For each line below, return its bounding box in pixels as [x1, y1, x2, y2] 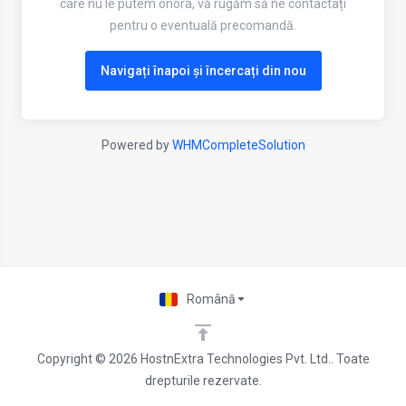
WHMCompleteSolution [171, 138, 305, 152]
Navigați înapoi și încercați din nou [100, 63, 306, 78]
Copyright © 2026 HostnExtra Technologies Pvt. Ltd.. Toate [36, 352, 370, 366]
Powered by [101, 138, 172, 152]
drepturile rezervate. [144, 373, 262, 388]
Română [187, 292, 236, 306]
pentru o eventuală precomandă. [110, 18, 296, 33]
